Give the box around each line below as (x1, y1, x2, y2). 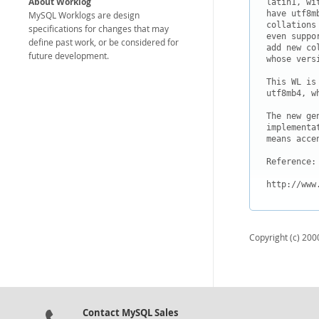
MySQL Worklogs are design (28, 9, 140, 21)
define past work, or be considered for (28, 36, 179, 48)
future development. (28, 50, 109, 62)
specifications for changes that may (28, 23, 169, 35)
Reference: (266, 157, 316, 167)
